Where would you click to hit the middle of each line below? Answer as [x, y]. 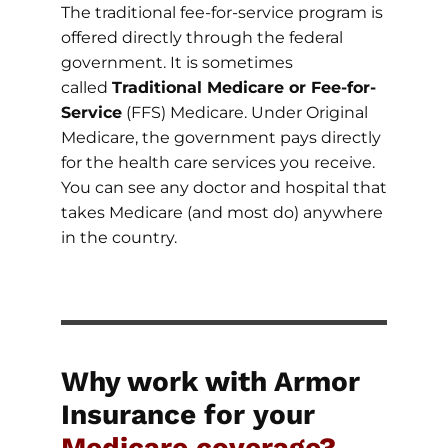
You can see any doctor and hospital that [223, 187]
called [86, 87]
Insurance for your [187, 414]
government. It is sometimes [176, 62]
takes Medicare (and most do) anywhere [221, 212]
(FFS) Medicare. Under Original [244, 112]
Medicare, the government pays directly [220, 137]
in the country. [118, 237]
